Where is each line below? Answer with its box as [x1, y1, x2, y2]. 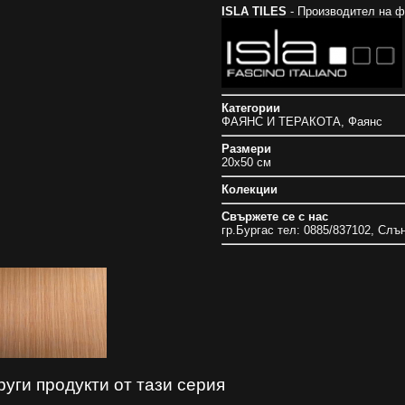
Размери [221, 142, 271, 156]
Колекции [221, 183, 278, 197]
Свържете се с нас [221, 210, 328, 224]
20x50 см [221, 155, 271, 170]
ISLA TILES [221, 5, 287, 19]
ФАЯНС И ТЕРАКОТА [221, 115, 341, 129]
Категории [221, 101, 280, 116]
